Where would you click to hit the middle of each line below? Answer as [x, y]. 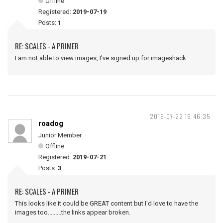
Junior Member [60, 135]
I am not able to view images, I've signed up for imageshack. [105, 58]
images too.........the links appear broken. [73, 212]
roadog [51, 123]
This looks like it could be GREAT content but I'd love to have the [107, 203]
